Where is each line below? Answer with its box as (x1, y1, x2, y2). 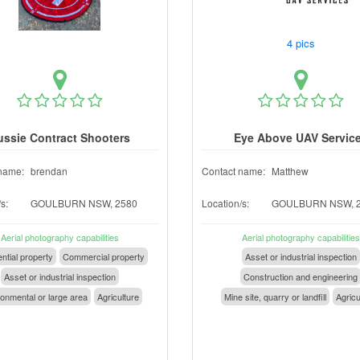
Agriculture (97, 290, 139, 303)
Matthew (272, 164, 309, 178)
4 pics (283, 35, 321, 51)
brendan (31, 164, 67, 178)
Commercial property (62, 250, 145, 263)
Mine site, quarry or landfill (223, 290, 326, 303)
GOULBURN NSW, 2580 (31, 196, 137, 210)
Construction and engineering (243, 270, 358, 283)
